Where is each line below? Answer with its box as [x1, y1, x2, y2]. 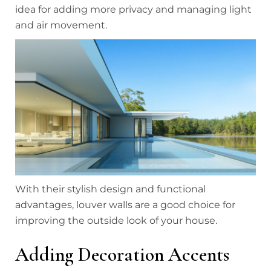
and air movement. [15, 19, 107, 31]
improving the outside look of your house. [15, 214, 217, 226]
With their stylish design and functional [15, 183, 206, 195]
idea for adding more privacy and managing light [15, 4, 252, 16]
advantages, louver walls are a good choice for [15, 198, 235, 211]
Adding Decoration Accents [15, 242, 229, 266]
